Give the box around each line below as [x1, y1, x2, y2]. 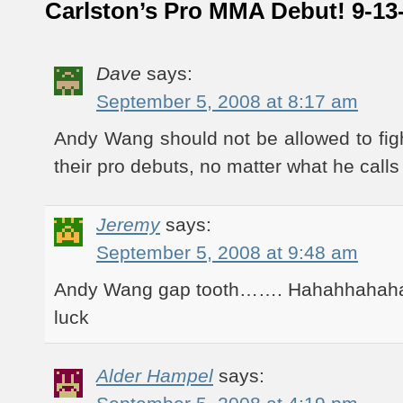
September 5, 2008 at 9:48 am [96, 242, 358, 263]
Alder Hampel [96, 365, 213, 386]
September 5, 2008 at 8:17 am [96, 91, 358, 112]
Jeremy [96, 214, 160, 235]
